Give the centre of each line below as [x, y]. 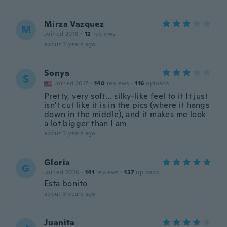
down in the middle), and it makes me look [125, 114]
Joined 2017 [71, 83]
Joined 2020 [62, 172]
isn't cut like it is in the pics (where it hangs [127, 105]
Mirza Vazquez [74, 24]
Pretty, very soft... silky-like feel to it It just [126, 96]
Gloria [57, 162]
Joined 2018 [62, 34]
